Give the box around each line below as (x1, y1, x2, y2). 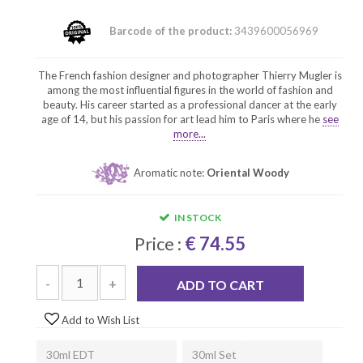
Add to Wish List (59, 313, 139, 327)
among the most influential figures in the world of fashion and (46, 83, 333, 96)
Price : (134, 232, 185, 254)
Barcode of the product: (109, 24, 233, 38)
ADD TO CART (177, 277, 264, 293)
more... (173, 126, 206, 140)
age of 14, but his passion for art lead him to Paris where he (41, 112, 322, 126)
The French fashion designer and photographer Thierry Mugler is (37, 68, 342, 82)
